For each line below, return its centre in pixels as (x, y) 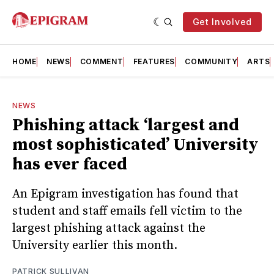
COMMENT (102, 61)
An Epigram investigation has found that (125, 194)
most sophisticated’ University (135, 145)
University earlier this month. (95, 245)
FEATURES (154, 61)
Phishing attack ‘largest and (126, 125)
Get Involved (222, 22)
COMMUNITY (211, 61)
